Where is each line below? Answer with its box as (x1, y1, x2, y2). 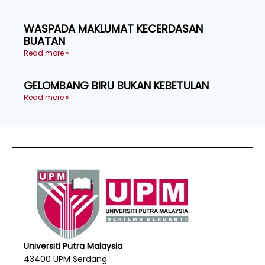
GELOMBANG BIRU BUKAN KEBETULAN (24, 77, 209, 93)
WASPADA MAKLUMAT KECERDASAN (24, 21, 203, 36)
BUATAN (24, 33, 65, 49)
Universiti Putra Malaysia (24, 240, 122, 252)
